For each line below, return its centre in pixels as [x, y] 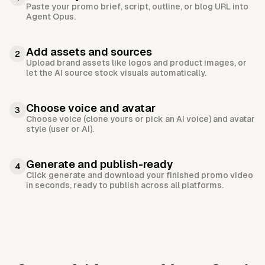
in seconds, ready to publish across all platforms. [125, 185]
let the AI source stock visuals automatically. [116, 73]
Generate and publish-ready [99, 164]
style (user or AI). [60, 129]
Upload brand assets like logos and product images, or [136, 63]
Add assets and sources [89, 52]
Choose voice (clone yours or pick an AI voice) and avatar [140, 119]
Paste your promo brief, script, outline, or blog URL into [137, 7]
